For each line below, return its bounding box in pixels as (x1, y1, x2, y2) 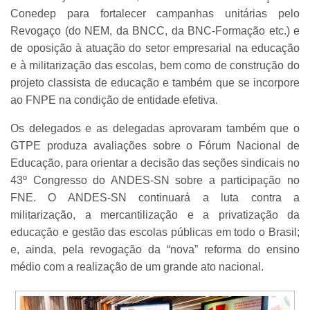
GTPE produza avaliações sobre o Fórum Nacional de (10, 139, 300, 152)
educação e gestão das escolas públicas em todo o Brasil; (10, 226, 300, 238)
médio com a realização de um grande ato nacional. (10, 260, 266, 273)
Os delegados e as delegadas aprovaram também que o (10, 122, 300, 134)
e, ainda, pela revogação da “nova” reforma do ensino (10, 243, 300, 255)
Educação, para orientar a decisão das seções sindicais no (10, 156, 300, 169)
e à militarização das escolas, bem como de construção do (10, 59, 300, 71)
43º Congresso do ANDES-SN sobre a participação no (10, 174, 300, 186)
